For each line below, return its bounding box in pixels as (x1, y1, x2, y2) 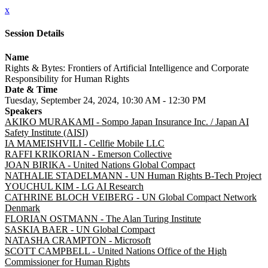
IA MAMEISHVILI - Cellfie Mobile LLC (5, 138, 165, 148)
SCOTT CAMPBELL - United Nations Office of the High (5, 245, 227, 256)
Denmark (5, 202, 40, 213)
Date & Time (5, 84, 57, 95)
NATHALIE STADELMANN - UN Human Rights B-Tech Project (5, 170, 261, 181)
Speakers (5, 105, 42, 116)
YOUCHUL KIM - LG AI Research (5, 181, 144, 191)
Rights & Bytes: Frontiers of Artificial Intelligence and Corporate (5, 62, 249, 73)
